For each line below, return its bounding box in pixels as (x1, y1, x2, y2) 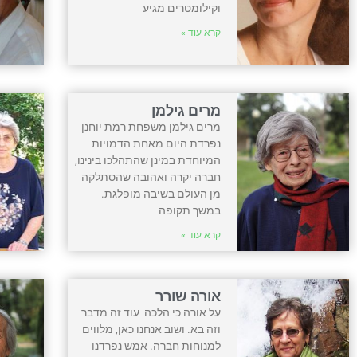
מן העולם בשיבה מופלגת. (100, 186, 221, 200)
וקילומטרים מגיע (142, 2, 221, 14)
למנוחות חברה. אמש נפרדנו (91, 339, 221, 352)
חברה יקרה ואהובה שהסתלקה (80, 170, 221, 183)
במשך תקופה (158, 203, 221, 217)
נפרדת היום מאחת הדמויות (91, 136, 221, 150)
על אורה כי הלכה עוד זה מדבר (80, 305, 221, 319)
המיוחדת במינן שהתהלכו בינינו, (74, 153, 221, 167)
